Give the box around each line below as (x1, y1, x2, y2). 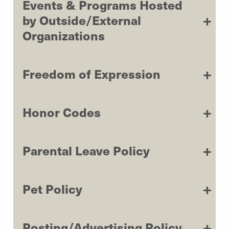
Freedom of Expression (22, 64, 161, 82)
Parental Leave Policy (22, 141, 150, 159)
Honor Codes (22, 103, 101, 121)
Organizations (22, 26, 105, 44)
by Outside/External (22, 11, 141, 29)
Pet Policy (22, 179, 82, 197)
